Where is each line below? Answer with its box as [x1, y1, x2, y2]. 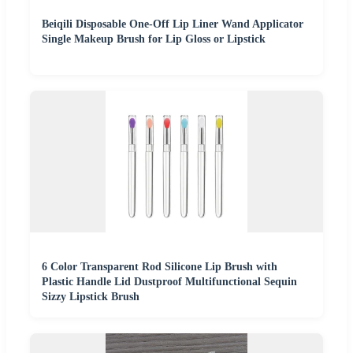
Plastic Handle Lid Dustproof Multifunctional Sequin [42, 275, 297, 288]
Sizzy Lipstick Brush [42, 290, 139, 303]
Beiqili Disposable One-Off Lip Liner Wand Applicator [42, 17, 303, 30]
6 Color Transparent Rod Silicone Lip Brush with [42, 260, 277, 273]
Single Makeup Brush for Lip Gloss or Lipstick [42, 32, 266, 45]
